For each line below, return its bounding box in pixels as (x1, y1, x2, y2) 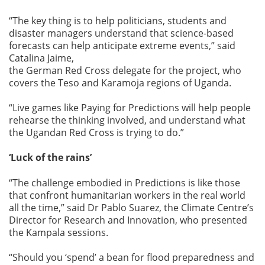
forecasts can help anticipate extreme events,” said (9, 38, 235, 51)
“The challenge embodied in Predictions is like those (9, 176, 240, 189)
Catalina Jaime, (9, 51, 74, 64)
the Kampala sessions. (9, 225, 108, 238)
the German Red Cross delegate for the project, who (9, 63, 241, 76)
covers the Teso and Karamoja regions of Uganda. (9, 76, 231, 89)
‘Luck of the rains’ (9, 150, 92, 164)
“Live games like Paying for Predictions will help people (9, 101, 251, 114)
